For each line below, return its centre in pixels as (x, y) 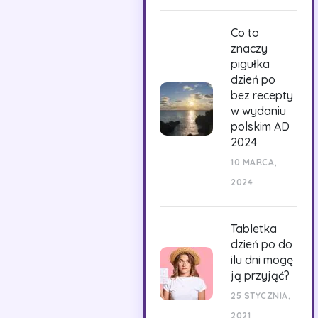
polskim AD (260, 126)
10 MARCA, (254, 162)
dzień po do (262, 244)
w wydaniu (258, 111)
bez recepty (262, 95)
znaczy (249, 48)
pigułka (250, 64)
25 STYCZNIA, (261, 296)
